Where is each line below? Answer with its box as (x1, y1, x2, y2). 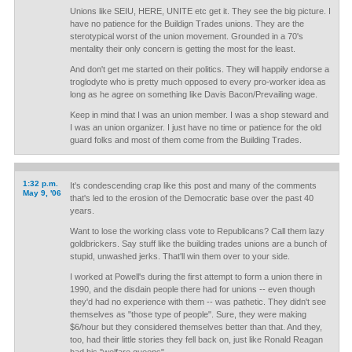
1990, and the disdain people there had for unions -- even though (69, 284, 315, 294)
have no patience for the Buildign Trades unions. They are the (69, 19, 304, 28)
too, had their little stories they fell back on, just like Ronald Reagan (69, 335, 323, 344)
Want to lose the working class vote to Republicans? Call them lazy (69, 226, 324, 236)
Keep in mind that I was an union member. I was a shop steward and (69, 110, 328, 119)
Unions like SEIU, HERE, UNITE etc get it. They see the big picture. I (69, 6, 331, 16)
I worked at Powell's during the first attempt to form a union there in (69, 272, 322, 281)
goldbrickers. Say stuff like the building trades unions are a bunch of (69, 239, 327, 248)
